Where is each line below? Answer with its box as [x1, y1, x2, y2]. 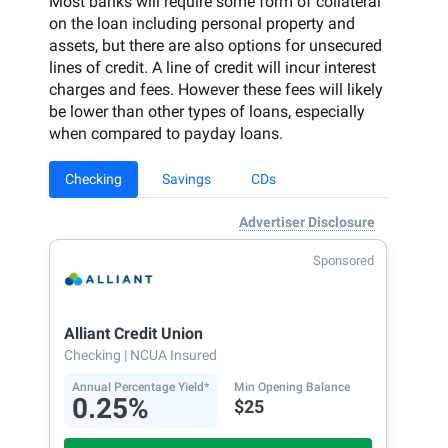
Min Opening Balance [234, 380, 350, 395]
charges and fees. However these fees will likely [49, 80, 383, 100]
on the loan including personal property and [49, 14, 355, 34]
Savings [162, 171, 211, 188]
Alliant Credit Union [64, 324, 203, 344]
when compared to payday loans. [49, 124, 283, 144]
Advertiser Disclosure [239, 214, 375, 231]
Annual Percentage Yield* [72, 380, 209, 395]
